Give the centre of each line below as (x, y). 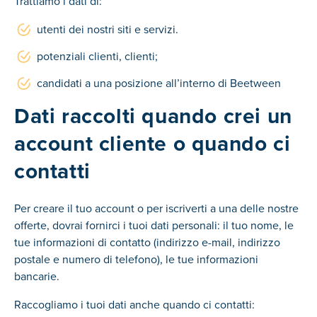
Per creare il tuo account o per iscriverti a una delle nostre (156, 208)
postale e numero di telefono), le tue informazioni (136, 259)
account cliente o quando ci (152, 144)
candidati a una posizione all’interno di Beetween (159, 83)
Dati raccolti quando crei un (153, 116)
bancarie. (37, 276)
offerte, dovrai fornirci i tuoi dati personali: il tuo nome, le (154, 225)
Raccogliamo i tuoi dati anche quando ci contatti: (134, 304)
